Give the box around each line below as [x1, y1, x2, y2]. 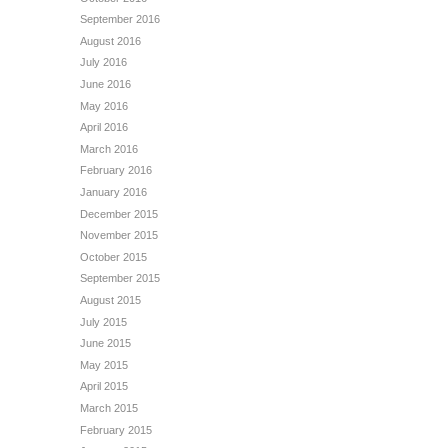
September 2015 [80, 272, 160, 285]
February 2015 [80, 423, 152, 436]
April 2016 [80, 121, 128, 134]
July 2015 [80, 315, 127, 328]
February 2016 [80, 164, 152, 177]
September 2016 [80, 13, 160, 26]
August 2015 [80, 293, 141, 306]
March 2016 [80, 142, 138, 155]
